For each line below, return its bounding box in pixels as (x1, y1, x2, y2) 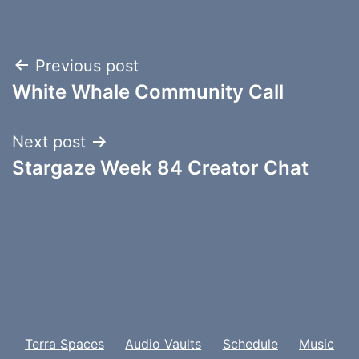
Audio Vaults (125, 335, 202, 352)
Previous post (35, 55, 139, 75)
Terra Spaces (24, 335, 104, 352)
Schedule (222, 335, 278, 352)
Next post (12, 131, 86, 151)
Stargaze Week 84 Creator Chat (12, 155, 309, 179)
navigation (11, 88, 151, 124)
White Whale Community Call (12, 79, 284, 103)
